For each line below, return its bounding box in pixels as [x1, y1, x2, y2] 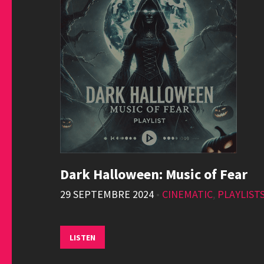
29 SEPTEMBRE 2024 [60, 187, 154, 201]
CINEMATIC [162, 187, 213, 201]
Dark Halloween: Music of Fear [60, 165, 247, 183]
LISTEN [70, 232, 95, 243]
